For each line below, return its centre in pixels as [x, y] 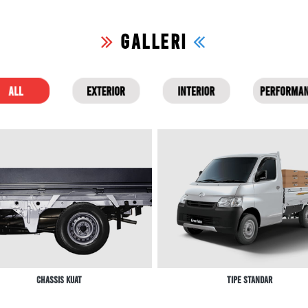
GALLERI [154, 41]
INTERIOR [196, 91]
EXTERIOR [106, 91]
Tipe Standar [250, 280]
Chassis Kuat [59, 280]
